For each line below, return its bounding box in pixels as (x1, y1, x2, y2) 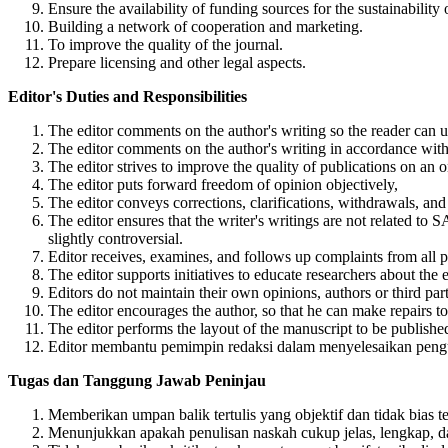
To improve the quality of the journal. (48, 36, 283, 54)
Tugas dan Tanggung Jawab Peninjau (8, 372, 266, 390)
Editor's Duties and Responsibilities (8, 88, 247, 106)
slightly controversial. (48, 230, 183, 248)
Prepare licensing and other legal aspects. (48, 54, 306, 72)
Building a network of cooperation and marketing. (48, 18, 363, 36)
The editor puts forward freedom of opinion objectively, (48, 176, 398, 194)
